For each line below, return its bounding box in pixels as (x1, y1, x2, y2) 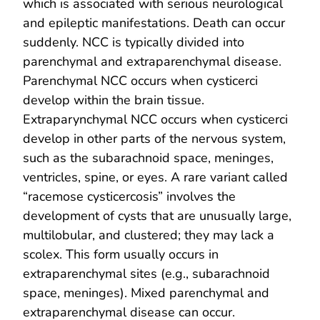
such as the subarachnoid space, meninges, (23, 149, 274, 166)
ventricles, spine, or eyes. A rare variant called (23, 168, 288, 186)
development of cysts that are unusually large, (23, 206, 291, 224)
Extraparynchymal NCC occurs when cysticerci (23, 110, 288, 128)
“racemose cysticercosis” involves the (23, 187, 236, 205)
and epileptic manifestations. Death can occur (23, 14, 285, 31)
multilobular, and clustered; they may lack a (23, 226, 274, 244)
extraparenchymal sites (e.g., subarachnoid (23, 264, 270, 282)
